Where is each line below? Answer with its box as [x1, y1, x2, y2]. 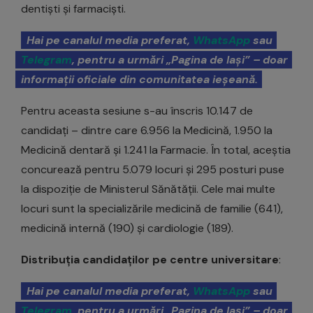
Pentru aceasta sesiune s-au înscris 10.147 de [21, 103, 253, 119]
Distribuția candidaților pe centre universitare [21, 252, 279, 268]
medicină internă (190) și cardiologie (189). [21, 221, 233, 236]
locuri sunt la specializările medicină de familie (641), [21, 201, 283, 217]
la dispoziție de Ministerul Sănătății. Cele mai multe [21, 182, 275, 197]
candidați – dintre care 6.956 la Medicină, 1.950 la [21, 123, 272, 138]
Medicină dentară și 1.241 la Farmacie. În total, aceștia [21, 143, 291, 158]
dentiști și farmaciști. [21, 1, 126, 17]
